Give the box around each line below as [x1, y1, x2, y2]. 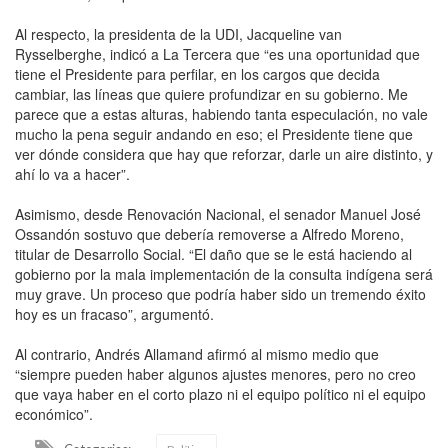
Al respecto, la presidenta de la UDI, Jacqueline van [15, 23, 342, 44]
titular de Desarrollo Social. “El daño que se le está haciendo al [15, 243, 412, 264]
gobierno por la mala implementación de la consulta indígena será [15, 263, 433, 284]
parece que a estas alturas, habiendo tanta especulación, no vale [15, 103, 428, 124]
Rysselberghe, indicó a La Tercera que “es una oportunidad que [15, 43, 420, 64]
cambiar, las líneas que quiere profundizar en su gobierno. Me [15, 83, 408, 104]
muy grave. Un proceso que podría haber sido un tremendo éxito [15, 283, 426, 304]
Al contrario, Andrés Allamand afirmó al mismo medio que [15, 343, 379, 364]
